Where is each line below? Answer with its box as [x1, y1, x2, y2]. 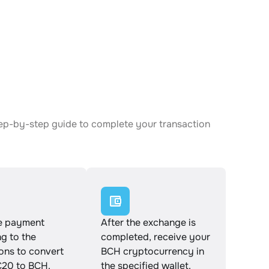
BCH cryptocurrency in [101, 245, 204, 258]
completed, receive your [101, 231, 210, 243]
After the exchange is [101, 216, 196, 229]
